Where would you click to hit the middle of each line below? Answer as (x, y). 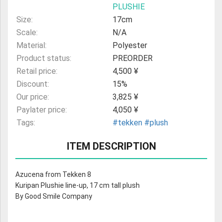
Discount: (33, 84)
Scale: (27, 32)
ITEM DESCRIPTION (111, 146)
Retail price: (37, 71)
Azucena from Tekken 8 (53, 174)
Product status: (44, 58)
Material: (31, 45)
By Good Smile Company (54, 196)
